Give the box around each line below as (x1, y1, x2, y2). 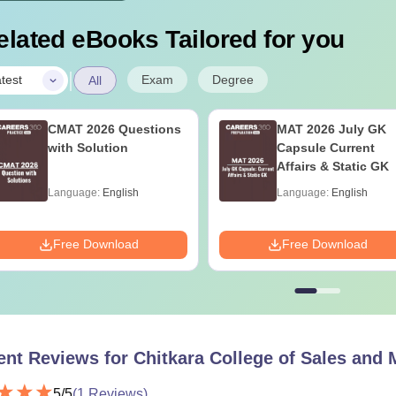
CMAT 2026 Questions (47, 121, 181, 136)
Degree (211, 72, 254, 87)
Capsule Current (276, 140, 375, 155)
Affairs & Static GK (276, 158, 389, 173)
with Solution (47, 140, 128, 155)
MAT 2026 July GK (276, 121, 386, 136)
